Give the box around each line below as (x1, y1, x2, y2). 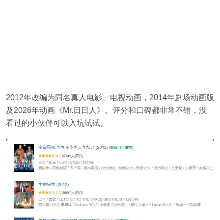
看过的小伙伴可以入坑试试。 (6, 118, 108, 127)
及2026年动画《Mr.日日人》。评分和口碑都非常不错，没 (6, 106, 207, 114)
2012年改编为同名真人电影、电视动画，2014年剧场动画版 (6, 93, 214, 102)
